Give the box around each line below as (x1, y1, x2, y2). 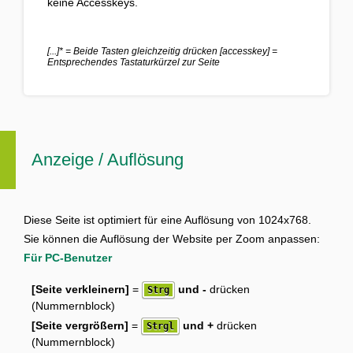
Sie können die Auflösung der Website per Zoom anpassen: (24, 232, 320, 246)
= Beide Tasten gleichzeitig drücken (63, 46, 220, 58)
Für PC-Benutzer (24, 251, 112, 265)
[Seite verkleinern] (32, 283, 129, 296)
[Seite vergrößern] (32, 319, 128, 333)
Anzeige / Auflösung (32, 150, 184, 170)
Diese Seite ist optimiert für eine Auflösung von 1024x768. (24, 214, 311, 227)
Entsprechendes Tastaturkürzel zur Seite (47, 57, 220, 69)
